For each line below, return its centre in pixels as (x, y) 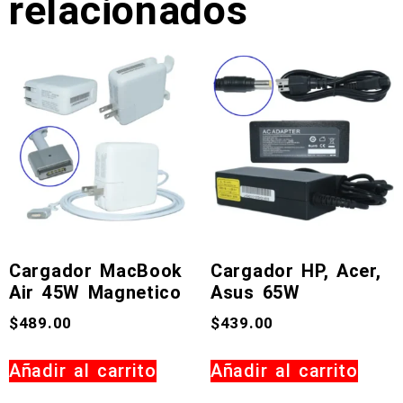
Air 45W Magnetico (95, 292)
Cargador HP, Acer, (296, 270)
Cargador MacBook (96, 270)
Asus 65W (255, 292)
